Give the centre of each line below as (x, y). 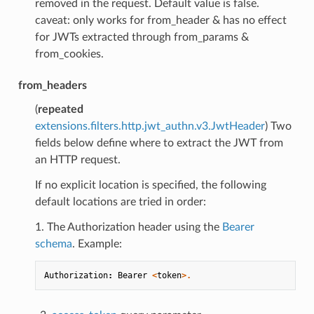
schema (53, 244)
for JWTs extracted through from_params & (142, 37)
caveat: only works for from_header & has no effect (161, 20)
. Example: (97, 244)
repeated (60, 109)
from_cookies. (69, 54)
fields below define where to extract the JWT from (159, 143)
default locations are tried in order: (120, 202)
